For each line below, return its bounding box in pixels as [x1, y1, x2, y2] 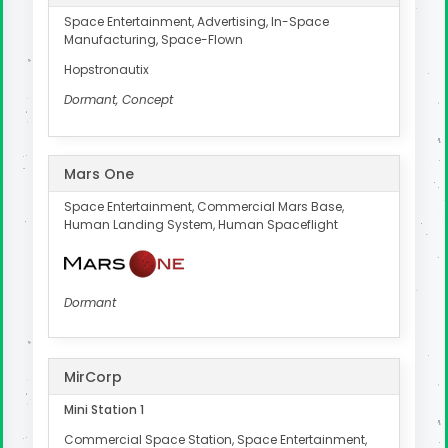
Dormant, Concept [64, 91, 173, 109]
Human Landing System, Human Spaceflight [64, 216, 338, 234]
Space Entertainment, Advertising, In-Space [64, 13, 329, 31]
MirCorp [64, 366, 122, 387]
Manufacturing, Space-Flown [64, 31, 243, 49]
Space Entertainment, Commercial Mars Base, [64, 198, 344, 216]
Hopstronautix [64, 61, 149, 79]
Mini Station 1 [64, 400, 144, 418]
